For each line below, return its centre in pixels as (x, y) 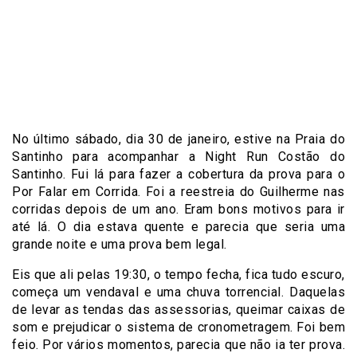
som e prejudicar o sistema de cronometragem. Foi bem (178, 327)
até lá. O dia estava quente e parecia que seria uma (178, 227)
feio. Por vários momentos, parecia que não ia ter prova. (178, 345)
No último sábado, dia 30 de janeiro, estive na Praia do (178, 139)
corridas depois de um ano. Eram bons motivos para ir (178, 209)
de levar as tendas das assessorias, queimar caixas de (178, 310)
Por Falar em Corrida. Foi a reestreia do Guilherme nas (178, 192)
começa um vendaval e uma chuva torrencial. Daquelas (178, 292)
